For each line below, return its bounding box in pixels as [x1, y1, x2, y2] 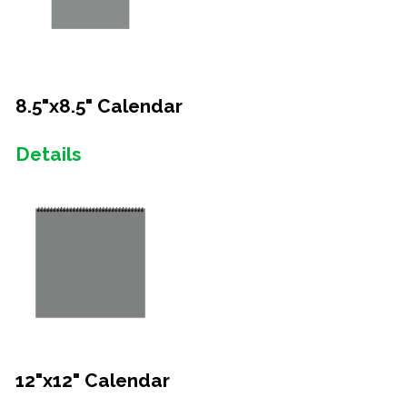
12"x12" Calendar [15, 368, 170, 392]
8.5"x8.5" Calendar [15, 94, 183, 117]
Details [15, 142, 81, 165]
